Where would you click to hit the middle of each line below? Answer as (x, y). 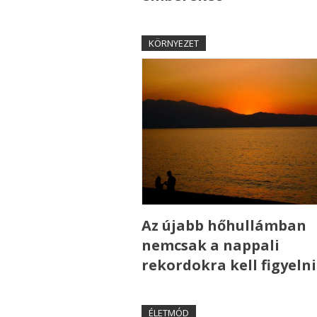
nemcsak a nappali (210, 246)
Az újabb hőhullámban (224, 226)
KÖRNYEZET (173, 44)
